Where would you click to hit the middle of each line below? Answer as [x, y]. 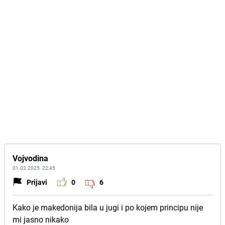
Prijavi [37, 182]
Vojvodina [30, 158]
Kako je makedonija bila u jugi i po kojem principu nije [108, 207]
